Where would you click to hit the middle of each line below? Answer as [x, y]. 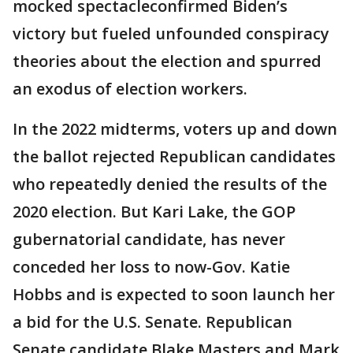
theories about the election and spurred [167, 61]
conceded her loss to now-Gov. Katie [151, 266]
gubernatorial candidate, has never [149, 239]
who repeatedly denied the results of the [170, 184]
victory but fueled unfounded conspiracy [171, 33]
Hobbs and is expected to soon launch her [174, 294]
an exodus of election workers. [130, 88]
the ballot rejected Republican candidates [174, 156]
